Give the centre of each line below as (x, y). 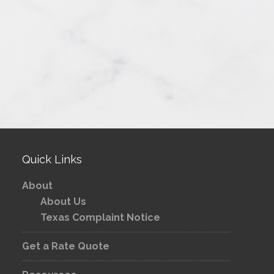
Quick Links (52, 159)
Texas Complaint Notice (100, 217)
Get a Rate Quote (66, 246)
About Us (63, 202)
